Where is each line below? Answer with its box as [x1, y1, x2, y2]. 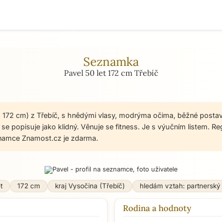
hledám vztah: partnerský [139, 182, 221, 190]
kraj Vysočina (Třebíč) [55, 182, 125, 190]
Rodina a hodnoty [123, 203, 191, 214]
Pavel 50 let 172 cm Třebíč [63, 68, 159, 78]
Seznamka [83, 54, 139, 69]
